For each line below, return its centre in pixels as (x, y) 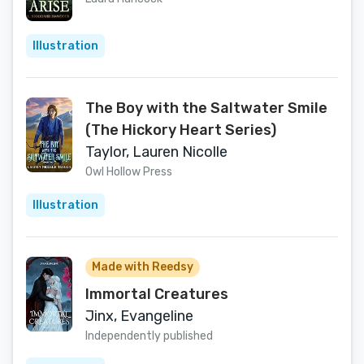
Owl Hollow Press (129, 172)
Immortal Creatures (157, 294)
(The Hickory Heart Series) (181, 130)
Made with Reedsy (143, 267)
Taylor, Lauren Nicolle (156, 152)
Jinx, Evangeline (139, 316)
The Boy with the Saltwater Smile (206, 108)
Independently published (149, 336)
